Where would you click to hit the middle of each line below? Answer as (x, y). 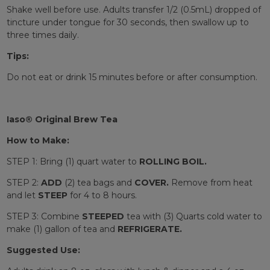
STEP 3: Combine (44, 217)
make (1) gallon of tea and (62, 229)
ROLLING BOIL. (173, 162)
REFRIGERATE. (149, 229)
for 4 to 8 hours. (102, 196)
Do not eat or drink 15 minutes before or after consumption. (132, 77)
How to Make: (38, 141)
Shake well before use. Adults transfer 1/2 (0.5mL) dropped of (133, 10)
